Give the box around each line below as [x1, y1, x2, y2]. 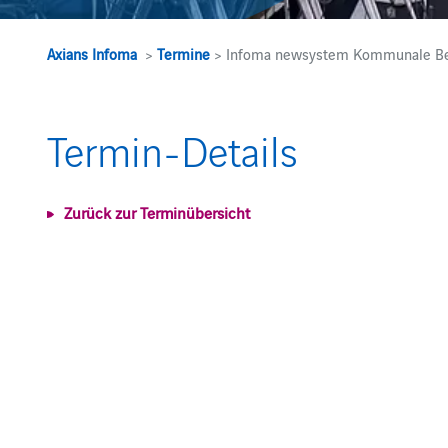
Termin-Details [47, 121, 299, 178]
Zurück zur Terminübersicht [64, 201, 251, 223]
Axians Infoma [47, 43, 138, 64]
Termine [157, 43, 211, 64]
